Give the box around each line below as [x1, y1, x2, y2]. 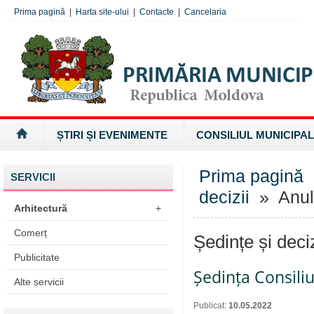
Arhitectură [14, 203, 67, 214]
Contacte [139, 7, 174, 17]
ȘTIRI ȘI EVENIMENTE [57, 129, 168, 141]
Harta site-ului [76, 7, 129, 17]
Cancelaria [184, 7, 226, 17]
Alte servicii [14, 276, 64, 287]
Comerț [14, 227, 47, 238]
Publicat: [193, 301, 228, 310]
